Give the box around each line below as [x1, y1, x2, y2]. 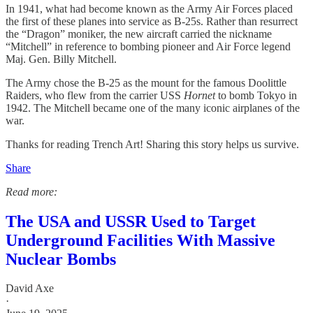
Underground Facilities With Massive [6, 231, 275, 249]
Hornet [184, 89, 215, 101]
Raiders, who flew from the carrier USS [6, 89, 184, 101]
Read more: [6, 185, 57, 198]
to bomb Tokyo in [215, 89, 297, 101]
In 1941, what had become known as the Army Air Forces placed [6, 2, 293, 15]
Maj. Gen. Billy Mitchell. [6, 52, 117, 65]
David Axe [6, 282, 54, 295]
